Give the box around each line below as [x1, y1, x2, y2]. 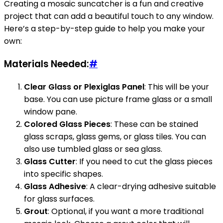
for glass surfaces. [24, 193, 95, 205]
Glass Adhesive [24, 180, 86, 192]
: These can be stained [111, 118, 198, 130]
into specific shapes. [24, 168, 103, 180]
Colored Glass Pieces [24, 118, 111, 130]
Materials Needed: [4, 57, 89, 71]
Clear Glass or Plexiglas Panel [24, 81, 144, 93]
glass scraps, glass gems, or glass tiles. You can [24, 130, 206, 142]
